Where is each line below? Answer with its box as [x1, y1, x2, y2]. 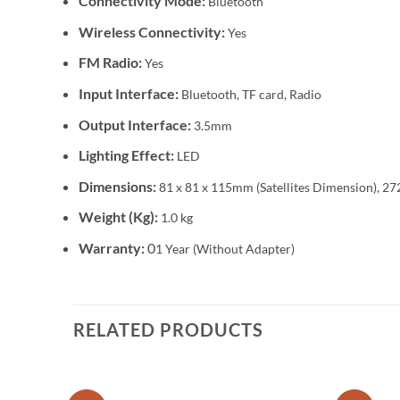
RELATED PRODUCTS [73, 318, 263, 340]
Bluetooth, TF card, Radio [180, 86, 321, 102]
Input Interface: [78, 84, 179, 102]
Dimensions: [78, 177, 159, 195]
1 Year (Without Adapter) [154, 240, 295, 256]
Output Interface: [78, 115, 191, 133]
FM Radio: [78, 54, 142, 71]
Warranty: [78, 238, 145, 256]
